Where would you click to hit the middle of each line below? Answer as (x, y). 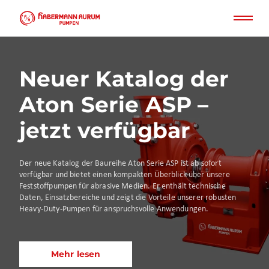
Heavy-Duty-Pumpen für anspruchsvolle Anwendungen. (114, 209)
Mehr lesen (76, 254)
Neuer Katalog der (124, 79)
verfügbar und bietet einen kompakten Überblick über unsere (125, 175)
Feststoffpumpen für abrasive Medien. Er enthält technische (122, 186)
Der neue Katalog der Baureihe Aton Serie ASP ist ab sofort (120, 164)
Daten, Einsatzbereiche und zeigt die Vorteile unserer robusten (128, 198)
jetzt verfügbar (105, 130)
